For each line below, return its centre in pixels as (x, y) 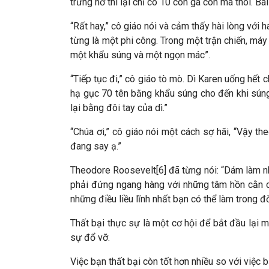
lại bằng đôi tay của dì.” (119, 108)
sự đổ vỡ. (90, 237)
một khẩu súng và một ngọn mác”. (140, 55)
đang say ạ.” (96, 146)
